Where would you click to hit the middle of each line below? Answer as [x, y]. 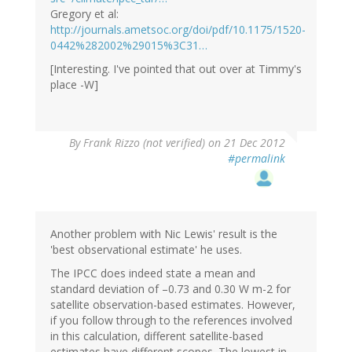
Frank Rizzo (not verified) [144, 143]
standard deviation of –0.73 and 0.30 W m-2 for [170, 289]
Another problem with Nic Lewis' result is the [164, 234]
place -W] [74, 85]
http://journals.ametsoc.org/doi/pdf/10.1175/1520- [178, 30]
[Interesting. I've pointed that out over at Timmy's [176, 69]
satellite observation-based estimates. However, [173, 305]
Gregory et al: [84, 14]
